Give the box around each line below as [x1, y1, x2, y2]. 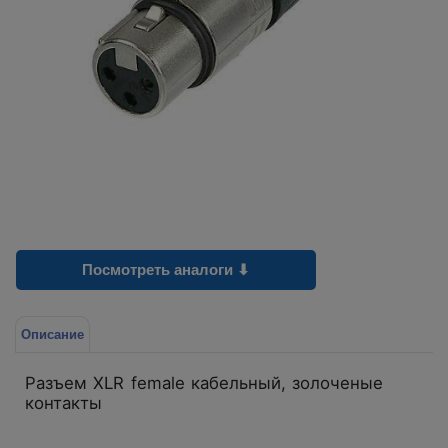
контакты [25, 392, 102, 413]
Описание [21, 327, 84, 342]
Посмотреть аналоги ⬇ [82, 261, 250, 278]
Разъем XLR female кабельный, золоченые [25, 372, 384, 393]
